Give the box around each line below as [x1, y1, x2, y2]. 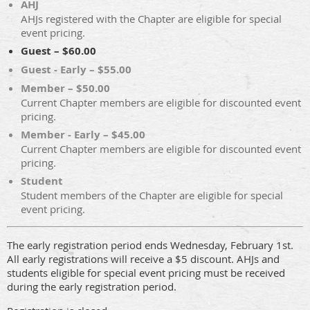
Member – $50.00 [21, 81, 110, 95]
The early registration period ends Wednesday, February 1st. [7, 238, 293, 252]
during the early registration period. [7, 280, 176, 293]
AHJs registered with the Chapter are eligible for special [21, 12, 282, 26]
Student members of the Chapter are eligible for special [21, 188, 283, 202]
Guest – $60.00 [21, 44, 96, 58]
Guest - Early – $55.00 [21, 62, 131, 77]
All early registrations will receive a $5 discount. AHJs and [7, 252, 280, 266]
